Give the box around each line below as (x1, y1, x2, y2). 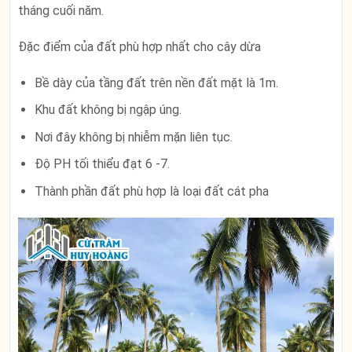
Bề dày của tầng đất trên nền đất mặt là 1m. (34, 75, 278, 90)
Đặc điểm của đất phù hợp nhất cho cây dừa (18, 38, 261, 54)
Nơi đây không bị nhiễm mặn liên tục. (34, 129, 233, 145)
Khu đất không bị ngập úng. (34, 102, 181, 118)
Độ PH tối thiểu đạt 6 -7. (34, 156, 170, 172)
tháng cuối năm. (18, 3, 107, 19)
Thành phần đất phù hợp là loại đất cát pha (34, 184, 269, 200)
